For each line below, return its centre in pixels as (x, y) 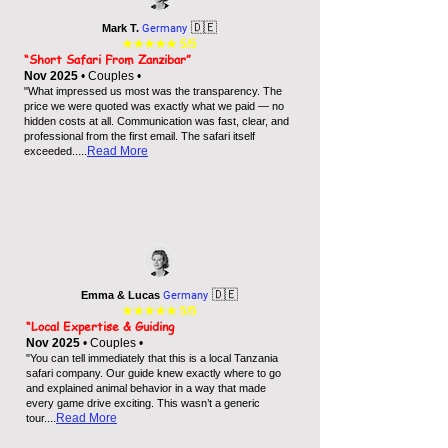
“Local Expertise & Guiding (102, 326)
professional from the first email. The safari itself (139, 136)
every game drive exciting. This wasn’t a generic (143, 403)
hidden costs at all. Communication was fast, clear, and (156, 121)
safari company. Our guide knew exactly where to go (153, 373)
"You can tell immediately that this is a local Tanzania (152, 358)
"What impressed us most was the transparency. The (153, 91)
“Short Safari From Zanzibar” (109, 59)
